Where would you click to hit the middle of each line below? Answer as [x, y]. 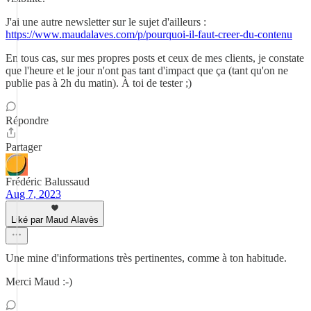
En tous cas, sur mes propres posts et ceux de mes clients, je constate [155, 58]
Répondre [27, 120]
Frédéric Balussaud [48, 182]
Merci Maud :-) [39, 281]
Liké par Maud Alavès [55, 220]
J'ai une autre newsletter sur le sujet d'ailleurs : [106, 22]
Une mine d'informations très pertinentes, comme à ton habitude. [146, 258]
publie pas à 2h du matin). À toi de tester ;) [99, 83]
